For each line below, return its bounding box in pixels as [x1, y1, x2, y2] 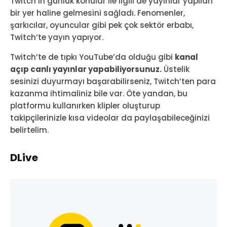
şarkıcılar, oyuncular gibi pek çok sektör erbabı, [10, 19, 194, 30]
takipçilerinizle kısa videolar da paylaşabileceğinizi [10, 112, 210, 123]
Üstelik [162, 63, 190, 74]
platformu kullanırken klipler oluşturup [10, 100, 160, 111]
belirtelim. [10, 124, 49, 135]
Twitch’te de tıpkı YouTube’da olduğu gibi [10, 51, 175, 62]
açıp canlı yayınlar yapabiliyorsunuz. [10, 63, 162, 74]
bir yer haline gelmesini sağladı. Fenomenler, [10, 7, 185, 18]
